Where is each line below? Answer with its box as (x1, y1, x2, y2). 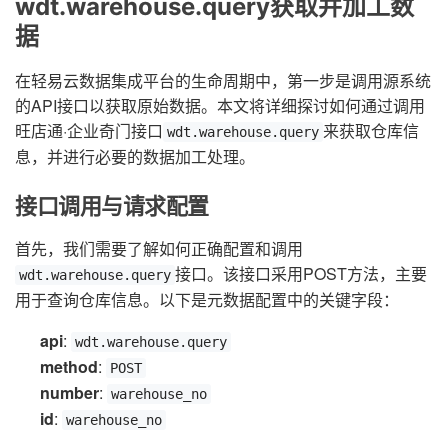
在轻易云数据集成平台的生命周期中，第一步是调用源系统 (15, 68, 431, 92)
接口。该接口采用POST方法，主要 (175, 261, 427, 285)
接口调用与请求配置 (15, 192, 210, 219)
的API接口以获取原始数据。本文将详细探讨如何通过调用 (15, 93, 425, 117)
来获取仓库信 (323, 118, 419, 142)
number (40, 380, 99, 404)
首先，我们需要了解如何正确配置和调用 (15, 236, 303, 260)
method (40, 354, 98, 378)
